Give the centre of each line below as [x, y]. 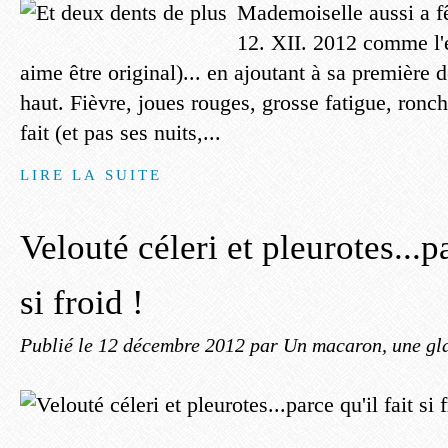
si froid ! [82, 302]
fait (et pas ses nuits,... [120, 132]
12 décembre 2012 [174, 345]
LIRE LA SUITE [91, 174]
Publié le [59, 345]
